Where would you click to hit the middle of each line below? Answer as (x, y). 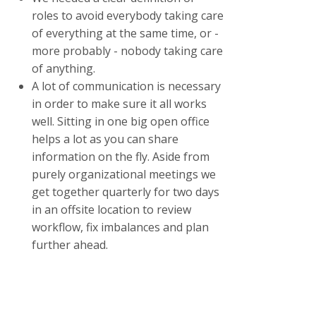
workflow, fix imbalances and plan (120, 227)
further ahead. (69, 244)
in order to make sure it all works (119, 103)
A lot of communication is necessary (126, 86)
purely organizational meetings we (123, 174)
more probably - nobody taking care (127, 50)
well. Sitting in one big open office (120, 121)
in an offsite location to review (111, 209)
